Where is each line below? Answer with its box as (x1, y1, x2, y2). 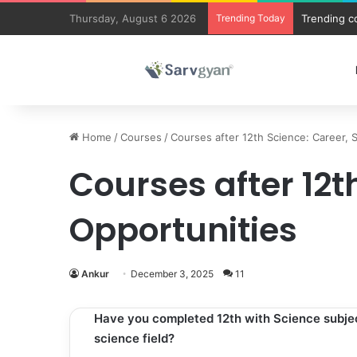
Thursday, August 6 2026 (69, 12, 196, 25)
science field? (94, 331, 175, 346)
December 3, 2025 (131, 268, 214, 280)
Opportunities (69, 207, 297, 253)
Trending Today (216, 12, 285, 24)
